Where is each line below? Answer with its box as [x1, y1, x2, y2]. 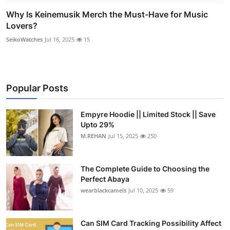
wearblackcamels [81, 186, 126, 195]
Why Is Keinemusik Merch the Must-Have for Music [6, 9, 208, 20]
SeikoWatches [6, 35, 43, 44]
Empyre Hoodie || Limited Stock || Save [81, 110, 216, 119]
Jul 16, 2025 [45, 35, 74, 44]
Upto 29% [81, 120, 114, 129]
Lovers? [6, 21, 37, 31]
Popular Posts [6, 83, 68, 94]
